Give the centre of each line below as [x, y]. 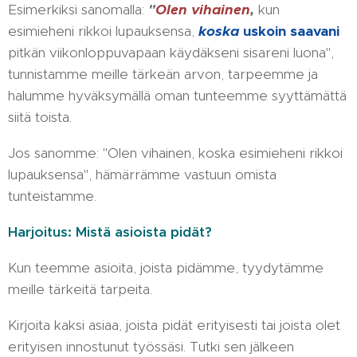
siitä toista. [40, 117]
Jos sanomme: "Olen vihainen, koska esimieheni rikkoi [175, 153]
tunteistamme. [52, 196]
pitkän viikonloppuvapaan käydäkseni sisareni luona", [171, 53]
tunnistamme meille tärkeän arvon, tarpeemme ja [163, 74]
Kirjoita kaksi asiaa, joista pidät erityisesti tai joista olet [174, 325]
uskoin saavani [291, 31]
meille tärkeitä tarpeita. [82, 289]
